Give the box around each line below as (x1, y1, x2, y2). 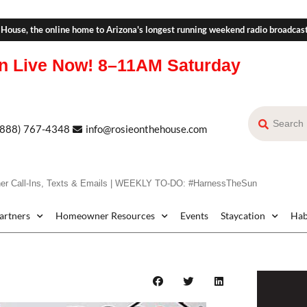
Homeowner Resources (56, 210, 155, 222)
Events (180, 210, 208, 222)
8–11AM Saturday (93, 56, 241, 75)
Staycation (221, 210, 265, 222)
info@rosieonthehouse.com (85, 123, 207, 136)
